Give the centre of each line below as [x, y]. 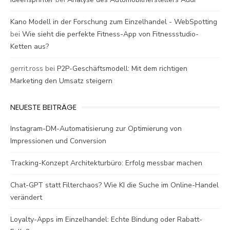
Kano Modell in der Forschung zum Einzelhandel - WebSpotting [114, 22]
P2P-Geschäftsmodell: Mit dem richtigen [122, 68]
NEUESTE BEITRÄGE [43, 107]
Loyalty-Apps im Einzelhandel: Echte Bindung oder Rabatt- [106, 219]
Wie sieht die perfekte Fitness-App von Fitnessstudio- [110, 34]
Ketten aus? [30, 46]
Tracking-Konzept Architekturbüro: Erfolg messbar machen [106, 163]
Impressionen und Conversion [58, 141]
